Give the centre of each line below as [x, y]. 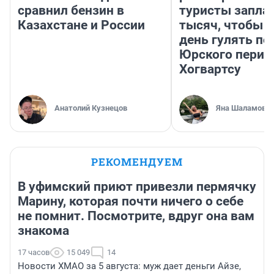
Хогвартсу [210, 69]
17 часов [34, 253]
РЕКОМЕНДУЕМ [137, 162]
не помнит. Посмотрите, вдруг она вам [136, 216]
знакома [43, 231]
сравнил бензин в [71, 11]
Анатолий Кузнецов [91, 108]
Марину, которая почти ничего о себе [131, 202]
